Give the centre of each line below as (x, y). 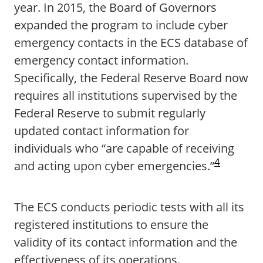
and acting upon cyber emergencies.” (114, 166)
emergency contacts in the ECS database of (131, 43)
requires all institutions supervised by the (126, 95)
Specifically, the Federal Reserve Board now (131, 78)
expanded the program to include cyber (121, 25)
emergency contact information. (101, 60)
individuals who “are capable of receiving (124, 148)
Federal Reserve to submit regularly (110, 113)
